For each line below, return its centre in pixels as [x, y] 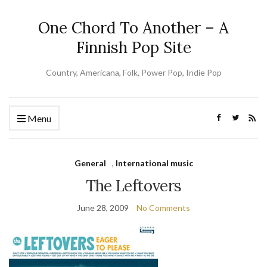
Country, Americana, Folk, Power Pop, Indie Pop [133, 72]
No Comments [163, 208]
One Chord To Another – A [133, 28]
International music [154, 163]
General [90, 163]
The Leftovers [133, 186]
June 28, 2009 [103, 208]
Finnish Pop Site [133, 47]
